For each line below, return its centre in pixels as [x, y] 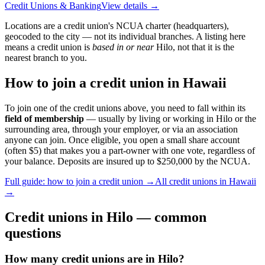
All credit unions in [192, 181]
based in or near [123, 47]
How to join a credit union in [94, 83]
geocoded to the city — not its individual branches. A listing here [125, 36]
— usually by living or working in [150, 118]
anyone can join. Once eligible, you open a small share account [122, 140]
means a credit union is [49, 47]
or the [244, 118]
